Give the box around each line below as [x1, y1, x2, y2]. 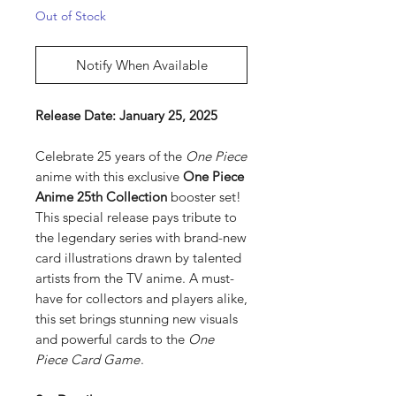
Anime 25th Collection [35, 188, 167, 205]
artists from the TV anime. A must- [35, 270, 234, 286]
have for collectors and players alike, [35, 290, 247, 307]
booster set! [167, 188, 241, 205]
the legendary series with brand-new [35, 229, 247, 246]
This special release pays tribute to [35, 209, 237, 225]
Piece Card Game [35, 351, 140, 368]
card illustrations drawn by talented [35, 249, 241, 266]
